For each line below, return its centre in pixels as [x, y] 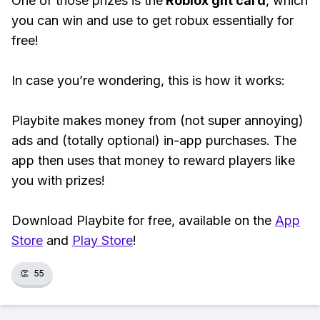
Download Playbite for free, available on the [143, 220]
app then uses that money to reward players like [153, 160]
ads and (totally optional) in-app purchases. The [154, 140]
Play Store [102, 240]
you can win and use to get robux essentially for [152, 20]
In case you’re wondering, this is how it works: [150, 80]
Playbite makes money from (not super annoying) [157, 120]
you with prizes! [58, 180]
